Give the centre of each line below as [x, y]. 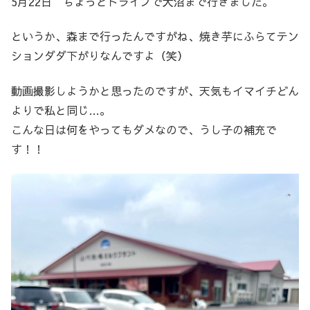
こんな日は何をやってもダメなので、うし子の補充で [144, 129]
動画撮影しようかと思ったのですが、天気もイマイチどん [155, 90]
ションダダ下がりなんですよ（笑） [100, 56]
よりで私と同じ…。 [61, 110]
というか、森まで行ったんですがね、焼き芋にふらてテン [155, 36]
